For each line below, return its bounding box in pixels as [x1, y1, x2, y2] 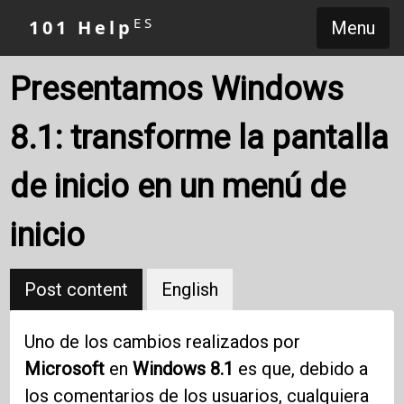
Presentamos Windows [10, 70, 344, 108]
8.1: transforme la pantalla [10, 119, 390, 157]
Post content [24, 279, 129, 300]
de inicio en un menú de [10, 168, 346, 206]
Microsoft [24, 358, 106, 381]
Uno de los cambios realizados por [24, 331, 301, 353]
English [161, 279, 219, 300]
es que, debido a [234, 358, 369, 381]
